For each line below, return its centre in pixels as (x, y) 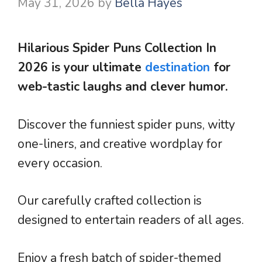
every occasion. (60, 163)
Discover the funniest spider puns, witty (126, 124)
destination (179, 68)
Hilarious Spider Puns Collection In (117, 48)
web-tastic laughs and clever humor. (123, 87)
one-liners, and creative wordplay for (120, 144)
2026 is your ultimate (81, 68)
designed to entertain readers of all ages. (131, 220)
